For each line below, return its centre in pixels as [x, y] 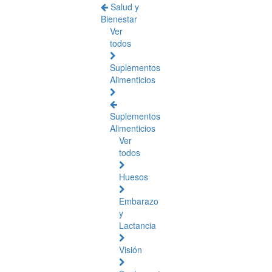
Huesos [134, 177]
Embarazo [139, 201]
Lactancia [138, 225]
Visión [131, 250]
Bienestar [119, 19]
